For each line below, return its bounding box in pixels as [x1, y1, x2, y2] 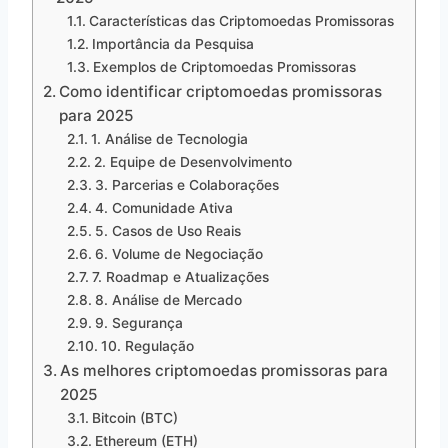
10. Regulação [100, 337, 194, 354]
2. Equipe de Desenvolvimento [93, 153, 292, 170]
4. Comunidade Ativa [94, 199, 233, 216]
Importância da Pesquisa [91, 35, 254, 52]
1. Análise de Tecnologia [90, 130, 248, 147]
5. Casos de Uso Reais [94, 222, 241, 239]
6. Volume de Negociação [94, 245, 263, 262]
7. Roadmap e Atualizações [91, 268, 269, 285]
